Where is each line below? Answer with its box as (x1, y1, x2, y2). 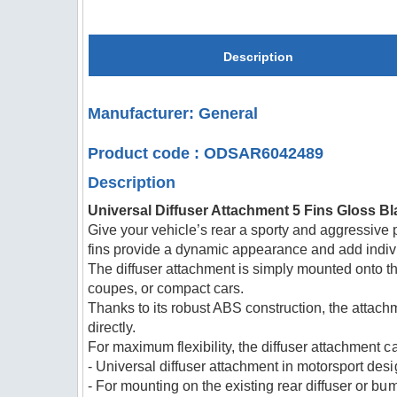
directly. (88, 320, 136, 335)
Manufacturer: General (88, 105, 259, 122)
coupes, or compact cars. (88, 281, 245, 296)
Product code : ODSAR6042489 (88, 144, 324, 162)
